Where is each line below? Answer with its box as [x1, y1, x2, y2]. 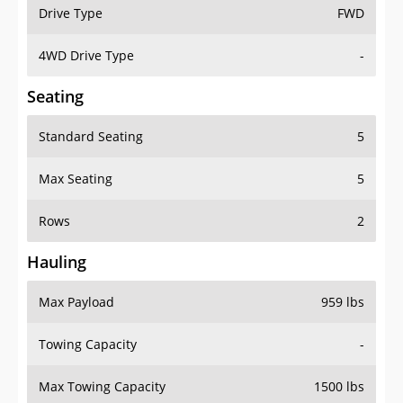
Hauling [27, 251, 86, 273]
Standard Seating [39, 128, 143, 146]
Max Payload [39, 293, 114, 311]
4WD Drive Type [39, 47, 134, 65]
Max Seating [39, 170, 112, 188]
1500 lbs [314, 378, 364, 396]
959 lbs [321, 293, 364, 311]
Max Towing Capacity [39, 378, 166, 396]
